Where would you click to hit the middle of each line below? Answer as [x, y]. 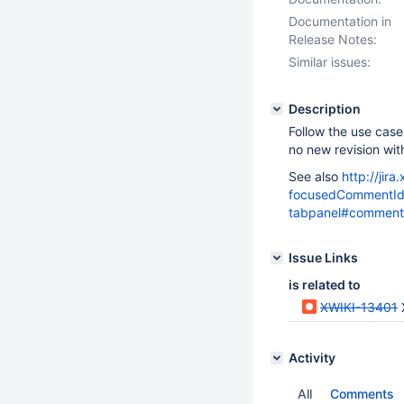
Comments [362, 394]
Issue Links [323, 257]
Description [325, 109]
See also [315, 176]
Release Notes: [333, 39]
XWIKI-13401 [359, 307]
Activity [312, 358]
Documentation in [340, 21]
